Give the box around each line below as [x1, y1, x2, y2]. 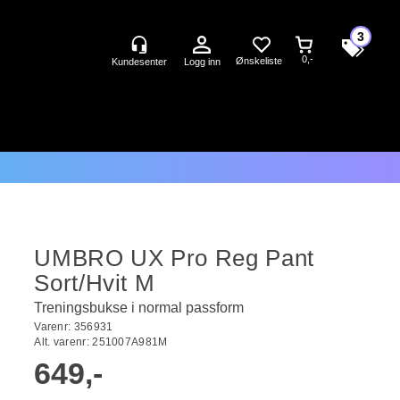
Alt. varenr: [34, 336, 93, 348]
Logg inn [183, 56, 221, 67]
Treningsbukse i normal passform [34, 300, 245, 315]
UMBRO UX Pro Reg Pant [34, 245, 314, 271]
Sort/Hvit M [34, 270, 155, 296]
